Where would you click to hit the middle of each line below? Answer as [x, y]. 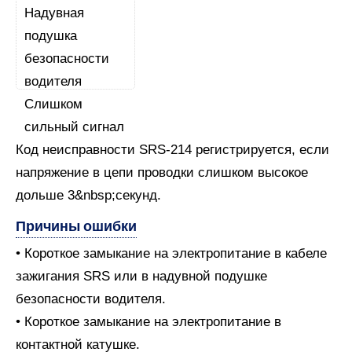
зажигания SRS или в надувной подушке [141, 276]
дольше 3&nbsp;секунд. [88, 195]
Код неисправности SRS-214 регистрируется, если [172, 150]
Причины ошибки [76, 226]
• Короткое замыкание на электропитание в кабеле [171, 253]
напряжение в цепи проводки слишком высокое [162, 172]
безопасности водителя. [91, 299]
